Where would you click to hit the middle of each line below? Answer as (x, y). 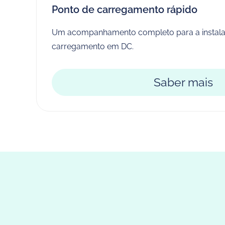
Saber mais (183, 82)
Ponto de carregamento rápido (125, 10)
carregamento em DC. (93, 46)
